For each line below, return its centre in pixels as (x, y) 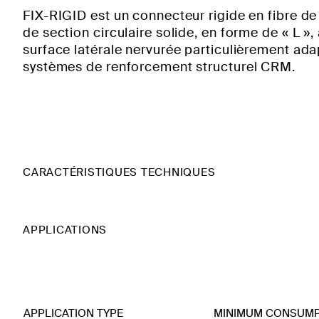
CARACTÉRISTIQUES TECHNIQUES (119, 172)
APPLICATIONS (65, 230)
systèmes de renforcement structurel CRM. (159, 67)
